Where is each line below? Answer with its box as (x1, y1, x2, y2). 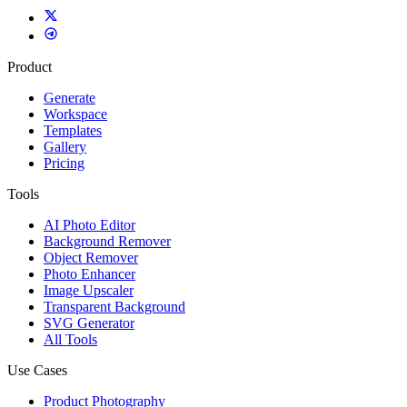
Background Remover (44, 233, 171, 250)
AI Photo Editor (44, 217, 135, 233)
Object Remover (44, 250, 138, 266)
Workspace (44, 106, 107, 123)
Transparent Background (44, 299, 185, 315)
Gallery (44, 139, 86, 155)
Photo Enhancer (44, 266, 135, 283)
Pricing (44, 155, 84, 172)
